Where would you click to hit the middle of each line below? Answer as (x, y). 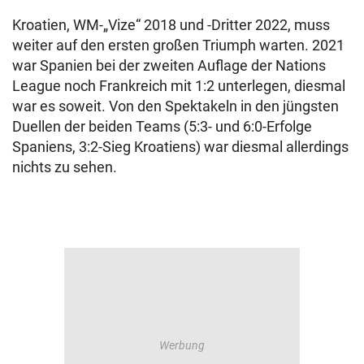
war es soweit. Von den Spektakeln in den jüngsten (175, 106)
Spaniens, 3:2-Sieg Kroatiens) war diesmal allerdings (180, 147)
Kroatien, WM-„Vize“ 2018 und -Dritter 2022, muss (171, 25)
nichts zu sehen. (65, 167)
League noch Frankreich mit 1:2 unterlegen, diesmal (179, 86)
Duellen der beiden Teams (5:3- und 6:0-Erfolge (162, 126)
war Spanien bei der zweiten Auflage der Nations (169, 65)
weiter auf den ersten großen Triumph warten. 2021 (178, 45)
